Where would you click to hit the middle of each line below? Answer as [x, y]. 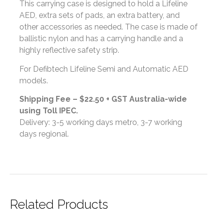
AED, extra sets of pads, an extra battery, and [100, 15]
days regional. [44, 134]
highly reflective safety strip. [69, 50]
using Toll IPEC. [49, 111]
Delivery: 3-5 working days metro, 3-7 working [101, 123]
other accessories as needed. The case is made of [108, 27]
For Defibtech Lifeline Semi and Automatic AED [104, 69]
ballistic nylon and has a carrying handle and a [101, 39]
